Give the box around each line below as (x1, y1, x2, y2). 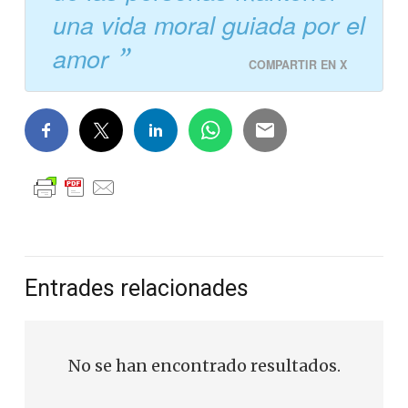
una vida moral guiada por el (53, 7, 365, 43)
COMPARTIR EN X (249, 56, 347, 74)
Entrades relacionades (25, 275, 249, 302)
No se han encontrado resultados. (67, 355, 341, 377)
